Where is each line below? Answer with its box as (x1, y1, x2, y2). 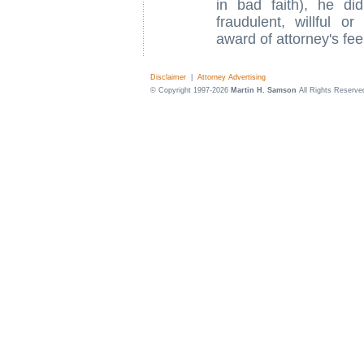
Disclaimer (150, 73, 186, 81)
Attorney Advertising (197, 73, 266, 81)
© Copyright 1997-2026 (150, 86, 231, 94)
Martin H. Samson (231, 86, 297, 94)
